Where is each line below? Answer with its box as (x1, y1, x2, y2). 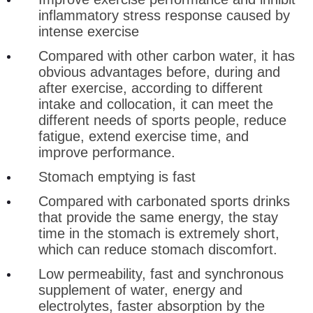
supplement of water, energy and (38, 282, 242, 298)
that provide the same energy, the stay (38, 209, 278, 225)
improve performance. (38, 144, 175, 160)
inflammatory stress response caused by (38, 7, 290, 23)
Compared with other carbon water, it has (38, 48, 295, 64)
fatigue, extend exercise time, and (38, 128, 249, 144)
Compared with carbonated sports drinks (38, 193, 290, 209)
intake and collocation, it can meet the (38, 96, 273, 112)
